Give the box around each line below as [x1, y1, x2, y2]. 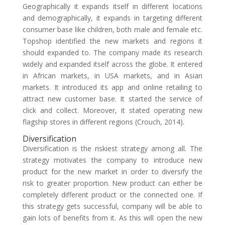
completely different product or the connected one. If [22, 190, 203, 199]
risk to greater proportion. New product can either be [22, 178, 203, 188]
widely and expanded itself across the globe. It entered [22, 59, 203, 69]
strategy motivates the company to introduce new [22, 155, 203, 165]
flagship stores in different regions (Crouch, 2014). [22, 117, 184, 127]
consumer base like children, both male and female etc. [22, 25, 203, 34]
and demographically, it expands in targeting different [22, 13, 203, 23]
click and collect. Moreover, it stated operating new [22, 105, 203, 115]
